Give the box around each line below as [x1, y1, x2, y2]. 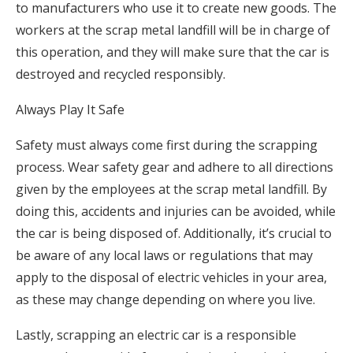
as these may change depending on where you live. [16, 291, 315, 309]
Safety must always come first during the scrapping [16, 136, 318, 154]
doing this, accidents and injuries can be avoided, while [16, 203, 336, 221]
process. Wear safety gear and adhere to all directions [16, 158, 333, 176]
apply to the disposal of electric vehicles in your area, [16, 269, 327, 287]
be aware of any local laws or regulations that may [16, 247, 313, 265]
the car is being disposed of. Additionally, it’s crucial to [16, 225, 332, 243]
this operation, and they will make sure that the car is [16, 43, 329, 61]
